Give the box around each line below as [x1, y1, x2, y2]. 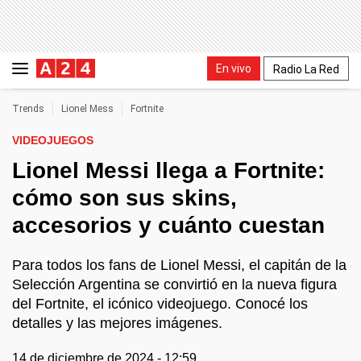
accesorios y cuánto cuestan [12, 213, 325, 238]
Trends [12, 103, 44, 114]
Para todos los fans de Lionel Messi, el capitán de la [12, 257, 346, 273]
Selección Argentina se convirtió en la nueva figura [12, 276, 337, 293]
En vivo [216, 61, 251, 75]
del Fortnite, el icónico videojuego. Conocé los [12, 296, 308, 312]
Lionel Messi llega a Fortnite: [12, 158, 325, 183]
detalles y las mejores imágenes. [12, 315, 222, 331]
